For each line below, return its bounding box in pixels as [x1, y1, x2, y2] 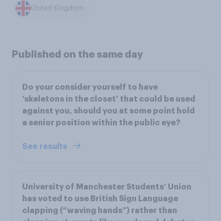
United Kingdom [31, 5, 84, 12]
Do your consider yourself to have [22, 83, 158, 91]
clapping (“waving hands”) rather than [22, 206, 177, 215]
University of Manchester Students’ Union [22, 183, 191, 191]
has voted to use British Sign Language [22, 194, 178, 203]
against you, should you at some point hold [22, 107, 195, 115]
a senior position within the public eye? [22, 118, 181, 127]
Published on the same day [12, 49, 143, 59]
